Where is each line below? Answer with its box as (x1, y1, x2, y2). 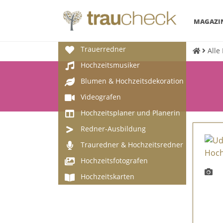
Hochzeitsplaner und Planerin (81, 108, 180, 117)
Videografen (81, 92, 121, 102)
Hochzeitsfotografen (81, 156, 148, 165)
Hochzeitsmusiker (81, 60, 140, 70)
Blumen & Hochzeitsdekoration (81, 76, 184, 86)
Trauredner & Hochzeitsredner (81, 140, 183, 149)
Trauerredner (81, 44, 126, 54)
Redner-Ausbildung (81, 124, 146, 133)
